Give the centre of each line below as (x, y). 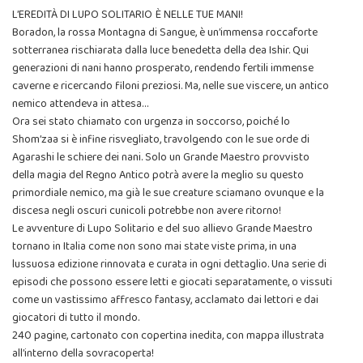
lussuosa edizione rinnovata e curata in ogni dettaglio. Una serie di (169, 265)
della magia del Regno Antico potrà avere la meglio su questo (158, 175)
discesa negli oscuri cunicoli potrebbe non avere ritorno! (147, 211)
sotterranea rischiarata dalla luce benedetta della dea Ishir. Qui (160, 51)
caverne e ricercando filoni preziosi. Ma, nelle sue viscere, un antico (171, 86)
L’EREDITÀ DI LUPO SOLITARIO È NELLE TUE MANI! (128, 15)
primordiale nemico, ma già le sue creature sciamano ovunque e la (168, 193)
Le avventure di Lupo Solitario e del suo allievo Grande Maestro (162, 229)
